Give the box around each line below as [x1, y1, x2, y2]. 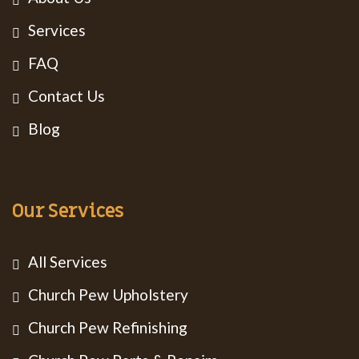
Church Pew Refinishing [28, 318, 188, 337]
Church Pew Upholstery [28, 285, 188, 304]
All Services [28, 252, 107, 271]
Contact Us [28, 87, 105, 105]
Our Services [12, 199, 124, 224]
